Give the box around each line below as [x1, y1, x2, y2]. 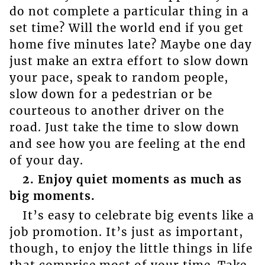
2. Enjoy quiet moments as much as [22, 172, 242, 187]
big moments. [9, 189, 95, 203]
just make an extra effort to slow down [9, 53, 249, 68]
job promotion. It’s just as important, [9, 224, 243, 239]
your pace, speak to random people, [9, 70, 228, 85]
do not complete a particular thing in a [9, 4, 249, 18]
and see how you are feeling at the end [9, 136, 246, 151]
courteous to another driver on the [9, 103, 224, 118]
